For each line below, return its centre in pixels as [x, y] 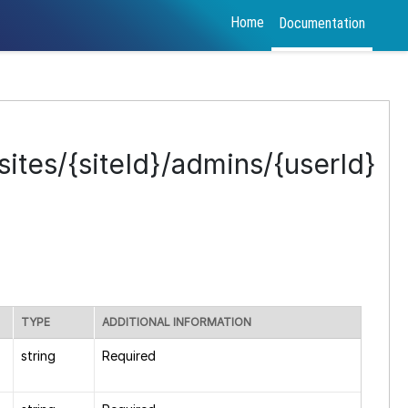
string [38, 356]
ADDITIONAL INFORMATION [177, 322]
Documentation [322, 23]
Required [129, 356]
